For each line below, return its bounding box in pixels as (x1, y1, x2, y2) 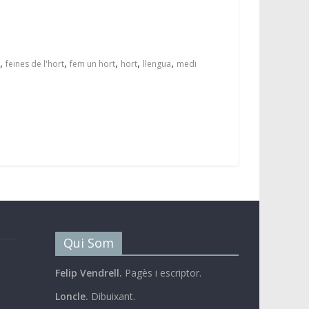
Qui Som (63, 234, 114, 251)
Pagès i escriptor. (121, 266, 204, 279)
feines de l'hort (6, 57, 64, 70)
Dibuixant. (88, 289, 135, 303)
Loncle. (54, 289, 88, 303)
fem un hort (70, 57, 115, 70)
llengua (143, 57, 171, 70)
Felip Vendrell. (54, 266, 122, 279)
